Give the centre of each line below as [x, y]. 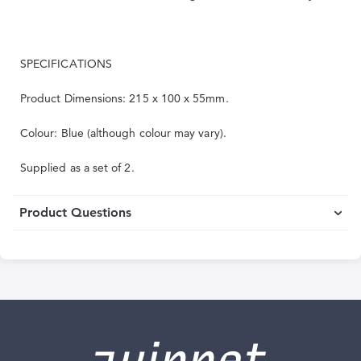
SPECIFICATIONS [66, 64]
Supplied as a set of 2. [77, 168]
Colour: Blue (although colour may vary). [123, 133]
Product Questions [75, 212]
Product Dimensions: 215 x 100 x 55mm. [124, 98]
